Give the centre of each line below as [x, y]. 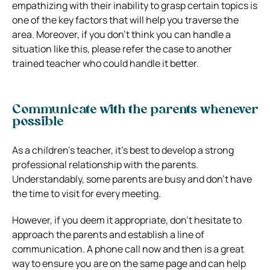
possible [38, 122]
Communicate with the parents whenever [135, 110]
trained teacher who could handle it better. [105, 63]
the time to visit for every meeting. [86, 193]
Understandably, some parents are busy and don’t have [132, 179]
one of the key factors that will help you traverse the [125, 20]
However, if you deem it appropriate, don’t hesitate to [127, 220]
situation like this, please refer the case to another [122, 49]
